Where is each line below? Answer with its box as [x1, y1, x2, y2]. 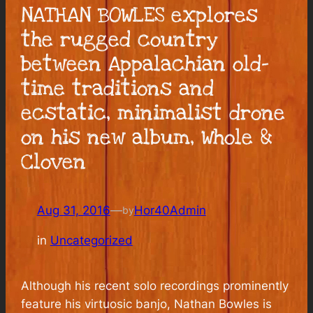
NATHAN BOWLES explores [21, 2, 259, 29]
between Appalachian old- [21, 51, 270, 78]
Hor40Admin [133, 203, 206, 217]
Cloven [21, 149, 87, 176]
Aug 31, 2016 [36, 203, 110, 217]
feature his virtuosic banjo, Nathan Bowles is [21, 296, 272, 311]
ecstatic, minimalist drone [21, 100, 286, 127]
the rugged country [21, 27, 219, 54]
